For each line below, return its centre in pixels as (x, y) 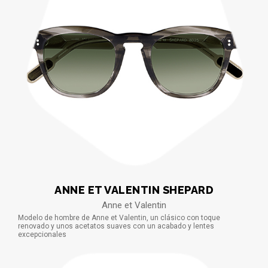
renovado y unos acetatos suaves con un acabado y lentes (116, 226)
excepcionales (42, 234)
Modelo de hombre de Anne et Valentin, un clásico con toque (119, 217)
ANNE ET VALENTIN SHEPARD (134, 190)
